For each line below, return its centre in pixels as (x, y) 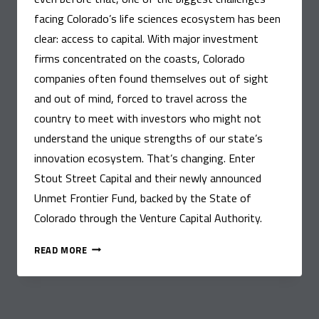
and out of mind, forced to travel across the (141, 98)
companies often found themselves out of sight (151, 78)
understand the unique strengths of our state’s (148, 138)
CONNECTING (117, 246)
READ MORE (61, 250)
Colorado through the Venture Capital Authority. (148, 218)
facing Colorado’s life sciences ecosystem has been (157, 18)
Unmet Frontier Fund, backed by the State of (143, 198)
